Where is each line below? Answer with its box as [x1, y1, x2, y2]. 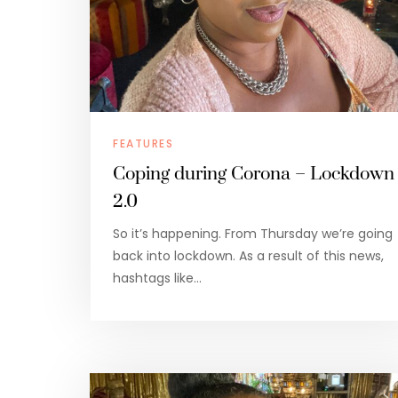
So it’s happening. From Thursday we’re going [113, 224, 393, 243]
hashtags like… [113, 268, 202, 287]
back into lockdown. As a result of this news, [113, 246, 384, 265]
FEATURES [113, 135, 173, 151]
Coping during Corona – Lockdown [113, 162, 394, 186]
